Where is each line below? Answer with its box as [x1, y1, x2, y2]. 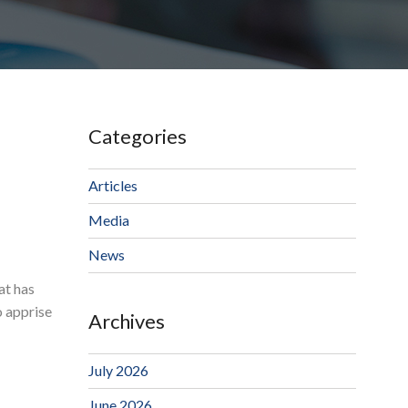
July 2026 [87, 362, 148, 380]
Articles [87, 177, 138, 195]
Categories [87, 124, 187, 149]
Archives [87, 309, 165, 334]
